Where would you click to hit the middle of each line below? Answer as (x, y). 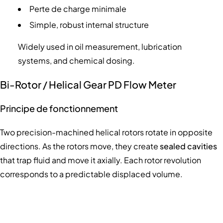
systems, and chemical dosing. (76, 60)
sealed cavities (188, 146)
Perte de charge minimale (78, 8)
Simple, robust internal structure (89, 24)
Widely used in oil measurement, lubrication (100, 46)
